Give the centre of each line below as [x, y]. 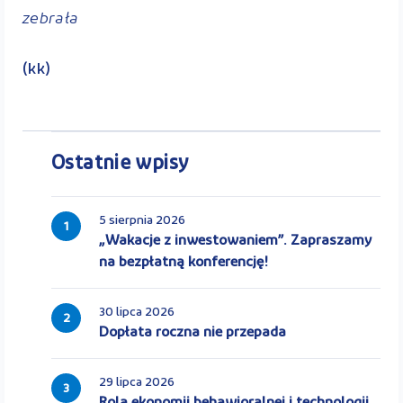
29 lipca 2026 [137, 382]
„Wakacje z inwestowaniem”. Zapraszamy [235, 241]
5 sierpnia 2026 [142, 220]
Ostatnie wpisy [120, 164]
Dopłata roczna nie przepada [193, 332]
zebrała [51, 16]
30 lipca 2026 [137, 312]
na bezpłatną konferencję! [184, 262]
